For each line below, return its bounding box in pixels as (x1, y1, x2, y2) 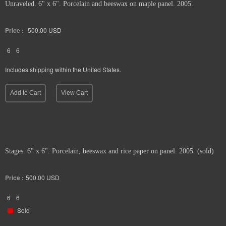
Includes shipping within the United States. (5, 65, 121, 74)
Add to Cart (10, 89, 41, 96)
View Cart (61, 89, 88, 96)
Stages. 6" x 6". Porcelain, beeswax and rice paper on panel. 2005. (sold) (5, 147, 214, 155)
